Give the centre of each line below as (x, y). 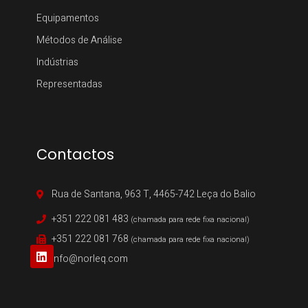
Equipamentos (67, 19)
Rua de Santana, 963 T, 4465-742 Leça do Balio (154, 195)
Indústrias (57, 63)
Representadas (69, 85)
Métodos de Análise (79, 41)
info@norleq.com (90, 259)
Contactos (75, 155)
